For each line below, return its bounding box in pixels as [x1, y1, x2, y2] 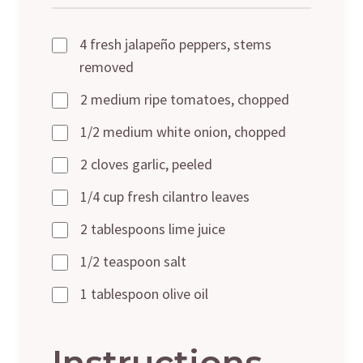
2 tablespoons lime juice [80, 219, 225, 238]
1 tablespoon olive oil [80, 284, 208, 303]
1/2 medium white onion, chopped [80, 122, 286, 141]
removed [79, 57, 134, 76]
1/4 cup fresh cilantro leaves [80, 186, 250, 206]
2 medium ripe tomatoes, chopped [80, 89, 289, 109]
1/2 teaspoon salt [80, 251, 186, 271]
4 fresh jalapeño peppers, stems [79, 34, 271, 53]
